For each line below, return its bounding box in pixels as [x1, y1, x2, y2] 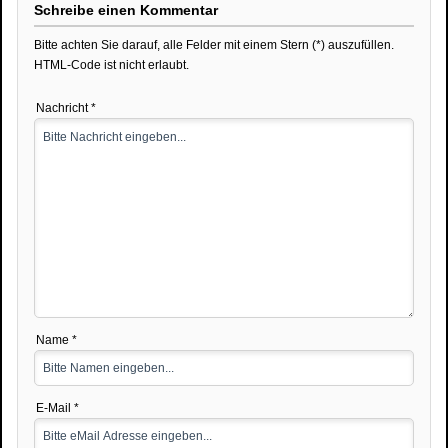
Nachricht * [36, 100, 96, 115]
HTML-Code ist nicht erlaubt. [34, 57, 189, 72]
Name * [36, 332, 77, 347]
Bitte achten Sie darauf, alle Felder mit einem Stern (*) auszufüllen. [34, 37, 394, 52]
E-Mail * [36, 400, 79, 415]
